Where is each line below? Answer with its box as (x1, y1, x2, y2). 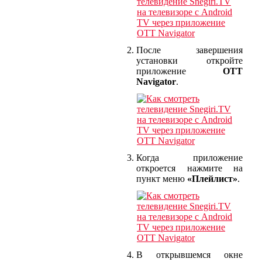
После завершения (136, 44, 243, 55)
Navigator (136, 76, 176, 87)
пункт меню (136, 173, 187, 184)
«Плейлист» (187, 173, 237, 184)
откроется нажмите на (136, 163, 243, 173)
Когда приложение (136, 152, 243, 163)
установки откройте (136, 55, 243, 65)
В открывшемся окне (136, 249, 243, 260)
